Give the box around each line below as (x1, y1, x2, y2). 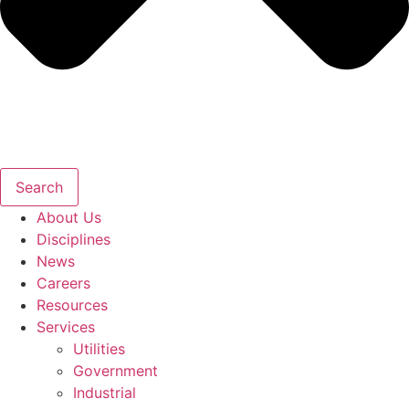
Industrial (73, 383, 136, 402)
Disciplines (37, 229, 110, 248)
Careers (37, 273, 90, 292)
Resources (37, 295, 108, 314)
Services (37, 317, 95, 336)
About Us (37, 207, 101, 226)
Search (16, 177, 63, 196)
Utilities (73, 339, 125, 358)
